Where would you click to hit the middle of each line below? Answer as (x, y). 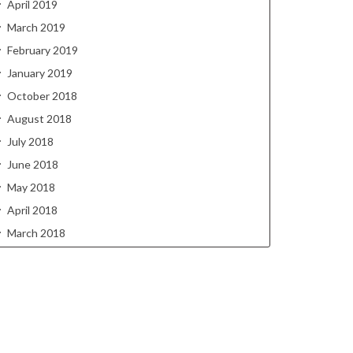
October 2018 (42, 96)
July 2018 (30, 141)
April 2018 (32, 210)
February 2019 (43, 50)
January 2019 (40, 73)
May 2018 (31, 187)
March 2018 (36, 233)
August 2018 (39, 119)
